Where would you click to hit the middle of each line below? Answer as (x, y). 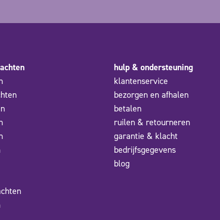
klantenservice (141, 81)
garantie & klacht (146, 136)
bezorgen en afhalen (151, 95)
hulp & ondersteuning (153, 67)
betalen (128, 108)
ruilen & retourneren (152, 122)
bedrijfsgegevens (145, 150)
